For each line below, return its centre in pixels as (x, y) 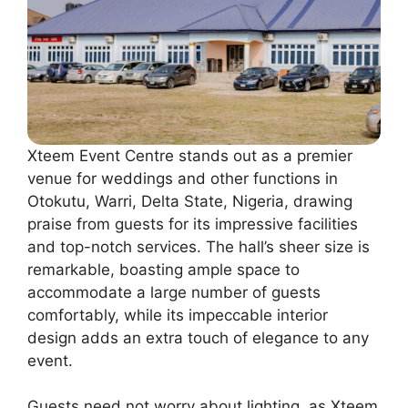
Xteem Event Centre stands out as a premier (190, 155)
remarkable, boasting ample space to (163, 269)
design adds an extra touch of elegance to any (198, 337)
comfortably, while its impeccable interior (178, 315)
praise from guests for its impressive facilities (193, 224)
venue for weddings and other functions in (183, 178)
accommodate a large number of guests (174, 292)
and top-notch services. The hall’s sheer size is (199, 246)
